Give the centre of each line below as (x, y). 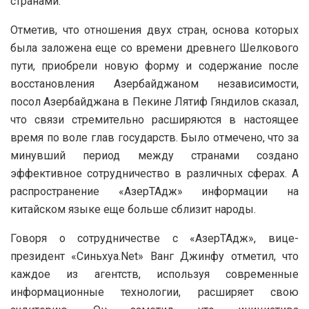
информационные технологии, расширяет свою (154, 292)
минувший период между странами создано (154, 155)
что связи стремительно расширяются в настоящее (154, 119)
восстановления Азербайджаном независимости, (154, 83)
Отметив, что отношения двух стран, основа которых (154, 30)
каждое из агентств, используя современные (154, 274)
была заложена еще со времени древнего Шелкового (154, 48)
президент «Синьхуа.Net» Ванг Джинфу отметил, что (154, 256)
